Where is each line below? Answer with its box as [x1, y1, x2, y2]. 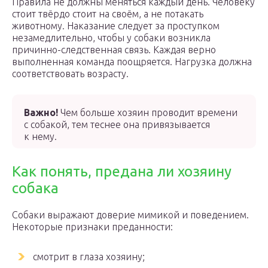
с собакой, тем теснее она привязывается [24, 119, 210, 130]
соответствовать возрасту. [12, 68, 129, 79]
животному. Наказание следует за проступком [12, 20, 220, 31]
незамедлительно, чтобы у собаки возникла [12, 32, 211, 43]
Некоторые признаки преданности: [12, 221, 173, 232]
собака [12, 180, 59, 196]
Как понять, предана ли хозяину [12, 163, 232, 179]
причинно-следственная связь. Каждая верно [12, 44, 216, 55]
